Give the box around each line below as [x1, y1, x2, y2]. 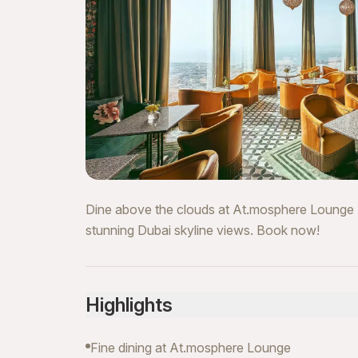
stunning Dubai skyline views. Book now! [86, 222, 320, 238]
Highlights [86, 293, 173, 316]
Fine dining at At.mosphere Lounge [90, 340, 291, 356]
